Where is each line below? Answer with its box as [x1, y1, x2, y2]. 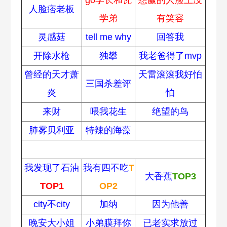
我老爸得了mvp [139, 50, 202, 61]
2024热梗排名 [91, 145, 136, 154]
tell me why [86, 31, 131, 42]
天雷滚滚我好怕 [138, 69, 202, 80]
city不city [33, 199, 70, 209]
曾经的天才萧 [24, 69, 79, 80]
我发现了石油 [24, 162, 79, 173]
